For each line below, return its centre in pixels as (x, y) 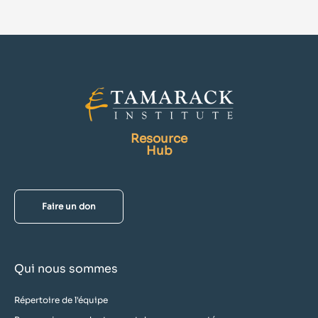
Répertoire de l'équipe (61, 300)
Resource (159, 138)
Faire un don (69, 206)
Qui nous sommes (66, 268)
